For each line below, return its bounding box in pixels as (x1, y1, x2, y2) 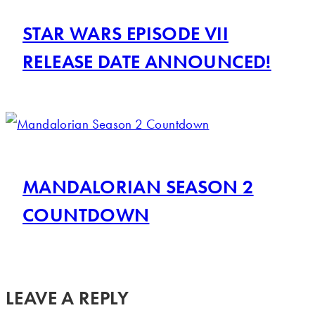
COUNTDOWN (22, 202, 150, 228)
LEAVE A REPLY (6, 285, 129, 311)
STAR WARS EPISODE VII (22, 21, 229, 46)
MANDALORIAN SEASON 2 (22, 174, 254, 200)
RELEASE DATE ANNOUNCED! (22, 49, 271, 75)
